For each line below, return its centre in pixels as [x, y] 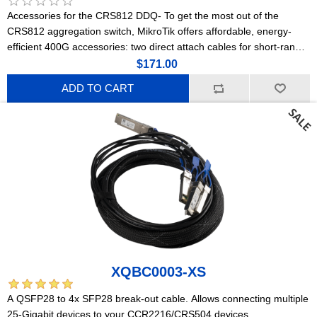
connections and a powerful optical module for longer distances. [150, 62]
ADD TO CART [98, 88]
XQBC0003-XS [158, 271]
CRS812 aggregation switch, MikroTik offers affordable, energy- [149, 31]
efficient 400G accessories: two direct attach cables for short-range [157, 46]
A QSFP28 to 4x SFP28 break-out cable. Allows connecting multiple [158, 298]
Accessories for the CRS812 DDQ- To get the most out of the [143, 15]
